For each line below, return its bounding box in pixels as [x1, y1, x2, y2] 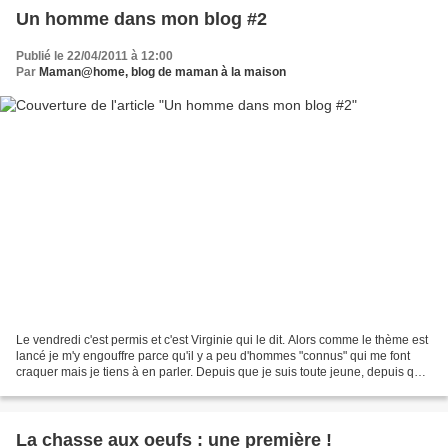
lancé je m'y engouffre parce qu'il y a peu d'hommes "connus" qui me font [16, 348, 410, 363]
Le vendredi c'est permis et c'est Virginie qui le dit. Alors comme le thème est [16, 332, 428, 347]
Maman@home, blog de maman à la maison [39, 65, 286, 80]
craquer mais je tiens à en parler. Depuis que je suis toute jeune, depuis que [16, 364, 428, 379]
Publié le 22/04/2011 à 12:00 [16, 49, 173, 64]
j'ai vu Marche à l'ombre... [16, 380, 153, 395]
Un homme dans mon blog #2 [16, 9, 267, 30]
